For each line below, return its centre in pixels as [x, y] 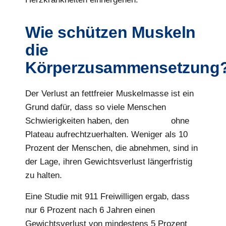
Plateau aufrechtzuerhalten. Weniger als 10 [106, 135]
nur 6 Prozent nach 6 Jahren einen [90, 210]
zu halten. [44, 176]
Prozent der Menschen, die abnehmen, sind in [111, 148]
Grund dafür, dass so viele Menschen [96, 107]
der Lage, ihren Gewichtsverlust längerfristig [109, 162]
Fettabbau [150, 121]
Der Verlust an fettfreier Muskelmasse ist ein [109, 94]
